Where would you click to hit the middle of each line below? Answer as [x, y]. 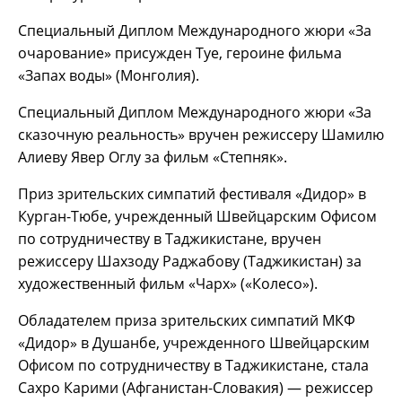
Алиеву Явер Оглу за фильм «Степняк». [153, 157]
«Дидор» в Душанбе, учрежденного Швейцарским [194, 342]
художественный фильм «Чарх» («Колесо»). [168, 283]
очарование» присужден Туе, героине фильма [180, 52]
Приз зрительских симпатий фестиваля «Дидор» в [192, 193]
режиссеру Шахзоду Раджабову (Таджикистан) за [190, 261]
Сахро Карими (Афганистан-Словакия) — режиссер [196, 387]
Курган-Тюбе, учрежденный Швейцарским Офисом [197, 216]
